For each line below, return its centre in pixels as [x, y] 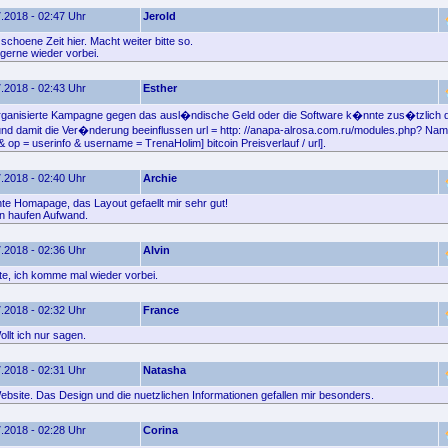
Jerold [159, 16]
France [161, 310]
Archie [160, 178]
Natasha [164, 370]
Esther [160, 88]
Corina [160, 430]
